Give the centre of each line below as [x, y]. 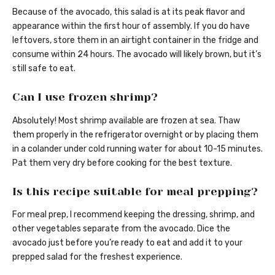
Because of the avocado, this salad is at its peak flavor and [129, 12]
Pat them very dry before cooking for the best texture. [122, 163]
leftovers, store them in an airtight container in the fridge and [135, 41]
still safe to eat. [44, 69]
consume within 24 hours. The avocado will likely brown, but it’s [137, 55]
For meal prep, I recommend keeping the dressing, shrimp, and [134, 215]
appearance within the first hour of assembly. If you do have [131, 26]
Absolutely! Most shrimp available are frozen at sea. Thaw [126, 120]
